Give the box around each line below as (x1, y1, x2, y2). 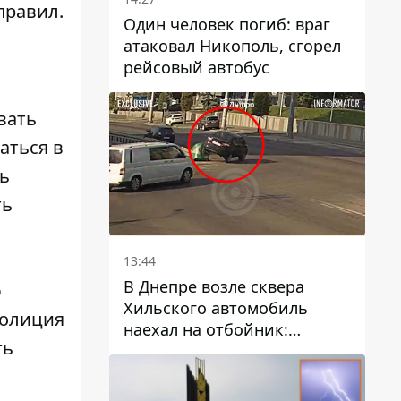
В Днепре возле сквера (124, 276, 304, 298)
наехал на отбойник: (124, 319, 288, 341)
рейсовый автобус (124, 55, 269, 78)
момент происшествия (124, 340, 304, 363)
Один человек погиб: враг (124, 13, 330, 35)
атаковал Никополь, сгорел (124, 34, 341, 56)
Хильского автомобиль (124, 297, 308, 320)
